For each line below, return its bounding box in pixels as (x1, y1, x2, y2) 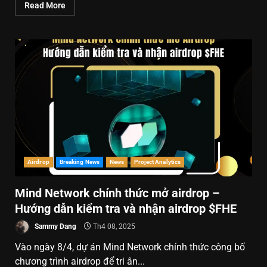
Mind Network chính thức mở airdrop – (15, 185, 220, 200)
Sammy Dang (33, 222, 76, 231)
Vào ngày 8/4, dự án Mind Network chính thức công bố (15, 241, 245, 253)
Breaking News (59, 158, 100, 165)
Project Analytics (134, 158, 181, 165)
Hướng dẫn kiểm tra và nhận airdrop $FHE (15, 201, 237, 216)
